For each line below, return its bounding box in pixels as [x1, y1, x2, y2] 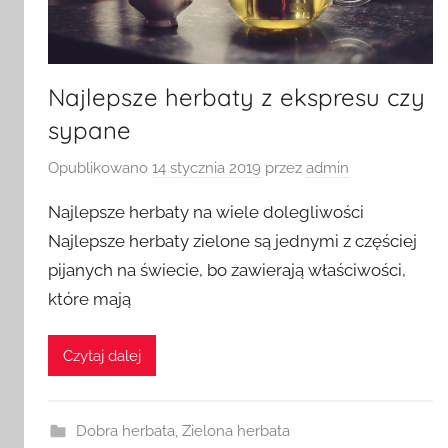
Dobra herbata [75, 422, 175, 441]
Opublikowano [48, 158, 152, 177]
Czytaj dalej [63, 346, 141, 365]
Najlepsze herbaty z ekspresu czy [48, 82, 425, 113]
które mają [48, 288, 131, 309]
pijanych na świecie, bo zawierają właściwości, [48, 259, 406, 280]
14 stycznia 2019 [152, 158, 261, 177]
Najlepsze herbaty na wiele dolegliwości [48, 201, 364, 222]
